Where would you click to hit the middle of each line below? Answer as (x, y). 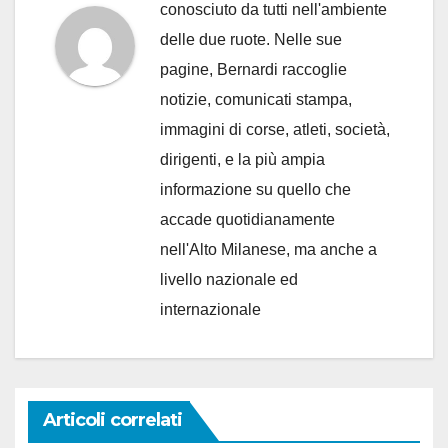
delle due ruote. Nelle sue (251, 40)
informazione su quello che (255, 190)
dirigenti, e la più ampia (242, 160)
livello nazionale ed (229, 280)
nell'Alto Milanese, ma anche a (268, 250)
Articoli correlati (112, 419)
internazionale (210, 310)
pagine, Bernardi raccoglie (253, 70)
